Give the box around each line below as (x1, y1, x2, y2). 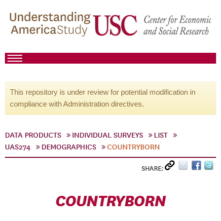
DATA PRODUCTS (5, 131, 61, 140)
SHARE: (142, 164, 165, 173)
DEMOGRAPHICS (41, 143, 96, 151)
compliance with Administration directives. (10, 100, 144, 108)
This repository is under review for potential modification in (10, 88, 195, 96)
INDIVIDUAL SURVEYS (72, 131, 143, 140)
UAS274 (5, 143, 31, 151)
